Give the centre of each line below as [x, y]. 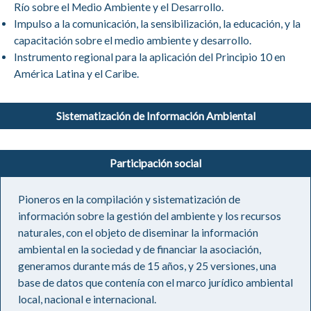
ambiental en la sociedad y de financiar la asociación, [140, 249]
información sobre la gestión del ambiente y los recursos [150, 216]
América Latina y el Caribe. [76, 73]
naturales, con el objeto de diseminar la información [138, 232]
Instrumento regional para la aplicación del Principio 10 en [150, 57]
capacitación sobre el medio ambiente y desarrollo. [133, 40]
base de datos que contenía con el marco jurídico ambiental [155, 282]
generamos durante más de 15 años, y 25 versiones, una [147, 266]
